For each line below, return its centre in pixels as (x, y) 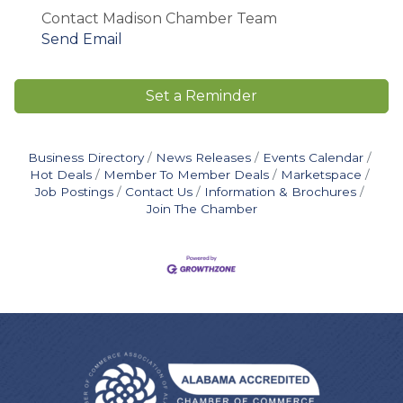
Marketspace (321, 174)
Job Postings (74, 191)
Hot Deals (61, 174)
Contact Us (159, 191)
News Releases (203, 157)
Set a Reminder (201, 95)
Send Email (82, 39)
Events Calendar (313, 157)
